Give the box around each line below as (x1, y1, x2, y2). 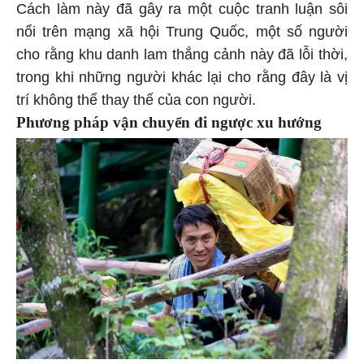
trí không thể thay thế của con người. (16, 94, 256, 111)
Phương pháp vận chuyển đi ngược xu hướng (16, 116, 322, 134)
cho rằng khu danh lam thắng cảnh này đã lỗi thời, (16, 49, 348, 66)
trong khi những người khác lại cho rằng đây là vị (16, 71, 348, 89)
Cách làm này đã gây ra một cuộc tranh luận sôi (16, 3, 348, 20)
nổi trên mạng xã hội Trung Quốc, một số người (16, 26, 348, 43)
